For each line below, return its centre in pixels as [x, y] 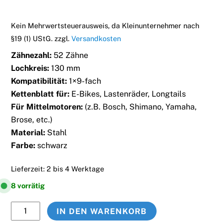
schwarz [52, 146]
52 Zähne [70, 55]
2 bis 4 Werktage [76, 169]
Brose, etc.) [32, 120]
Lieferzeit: [29, 169]
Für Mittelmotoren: [47, 107]
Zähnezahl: [31, 55]
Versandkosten [96, 39]
